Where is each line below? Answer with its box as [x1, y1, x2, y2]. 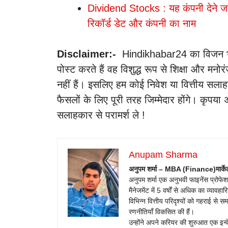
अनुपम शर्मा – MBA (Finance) [129, 165, 216, 174]
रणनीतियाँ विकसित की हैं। [129, 208, 194, 216]
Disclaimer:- [57, 48, 116, 60]
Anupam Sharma [129, 150, 197, 160]
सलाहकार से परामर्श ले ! [57, 109, 145, 121]
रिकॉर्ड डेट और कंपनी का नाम [88, 18, 196, 30]
